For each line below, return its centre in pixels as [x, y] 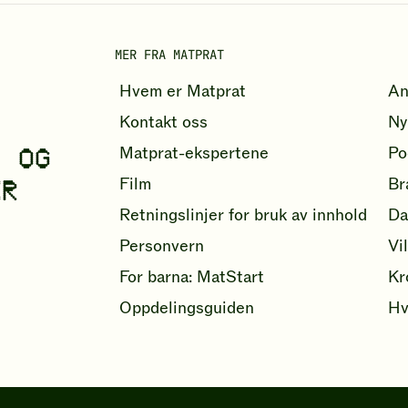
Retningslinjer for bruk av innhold [243, 216]
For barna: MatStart [191, 278]
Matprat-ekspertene [194, 154]
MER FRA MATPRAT [169, 55]
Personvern [161, 247]
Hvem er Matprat [182, 92]
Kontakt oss [163, 123]
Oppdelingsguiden [186, 309]
